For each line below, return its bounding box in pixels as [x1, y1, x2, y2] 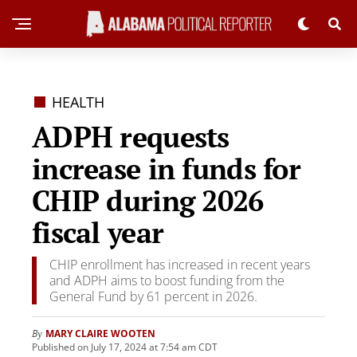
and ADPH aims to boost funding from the [49, 272, 284, 289]
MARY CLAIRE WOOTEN [45, 327, 155, 340]
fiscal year [32, 214, 164, 251]
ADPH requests [32, 118, 229, 155]
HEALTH [52, 92, 105, 112]
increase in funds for [32, 150, 300, 187]
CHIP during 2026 [32, 182, 264, 219]
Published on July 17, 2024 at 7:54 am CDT [32, 340, 218, 354]
